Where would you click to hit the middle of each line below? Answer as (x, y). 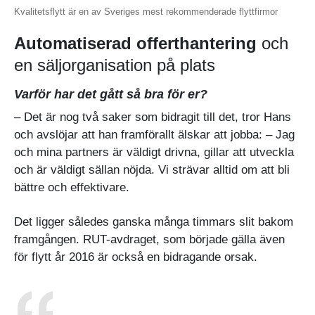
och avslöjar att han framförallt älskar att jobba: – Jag (154, 134)
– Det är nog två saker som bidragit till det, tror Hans (153, 117)
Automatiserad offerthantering (135, 43)
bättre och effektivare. (72, 187)
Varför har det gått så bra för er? (111, 94)
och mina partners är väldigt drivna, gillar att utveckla (154, 152)
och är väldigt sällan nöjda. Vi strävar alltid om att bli (152, 169)
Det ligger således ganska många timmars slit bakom (154, 221)
